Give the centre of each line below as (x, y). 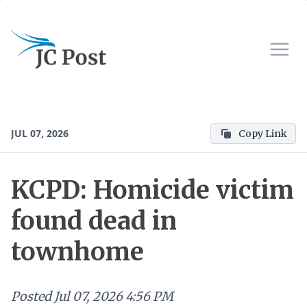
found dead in (94, 221)
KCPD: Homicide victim (152, 190)
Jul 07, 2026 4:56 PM (114, 296)
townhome (77, 252)
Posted (31, 296)
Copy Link (263, 134)
